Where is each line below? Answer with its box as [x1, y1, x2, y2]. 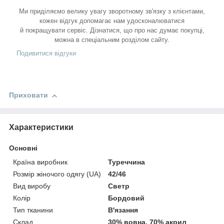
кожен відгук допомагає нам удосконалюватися [39, 17, 184, 25]
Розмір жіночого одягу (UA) [13, 170, 101, 178]
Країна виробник [13, 158, 67, 166]
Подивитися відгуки [16, 49, 76, 57]
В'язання [108, 206, 138, 214]
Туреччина [108, 158, 145, 166]
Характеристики [9, 123, 73, 132]
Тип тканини [13, 206, 53, 214]
